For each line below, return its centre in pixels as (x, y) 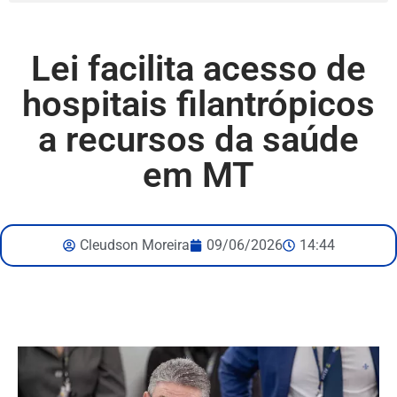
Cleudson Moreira (134, 245)
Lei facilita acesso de (198, 69)
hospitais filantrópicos (198, 104)
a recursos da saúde (198, 140)
